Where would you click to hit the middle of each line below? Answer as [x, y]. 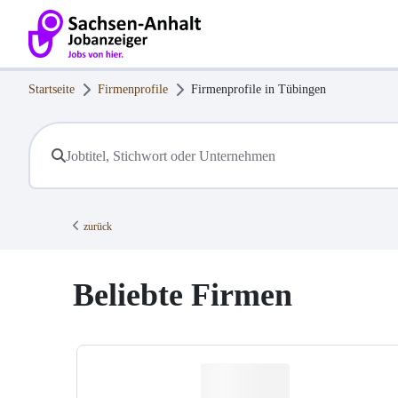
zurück [98, 227]
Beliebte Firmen [183, 295]
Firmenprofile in [235, 89]
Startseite [52, 89]
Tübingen [302, 89]
